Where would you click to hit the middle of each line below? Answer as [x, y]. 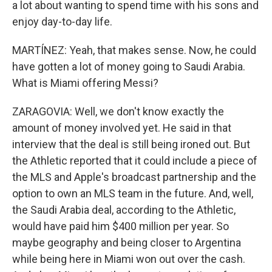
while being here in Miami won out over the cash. [129, 259]
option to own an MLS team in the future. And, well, [133, 193]
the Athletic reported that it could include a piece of [135, 161]
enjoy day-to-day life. [62, 22]
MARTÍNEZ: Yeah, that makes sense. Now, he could [134, 50]
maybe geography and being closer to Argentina [127, 243]
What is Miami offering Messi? [85, 83]
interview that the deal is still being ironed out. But [131, 144]
